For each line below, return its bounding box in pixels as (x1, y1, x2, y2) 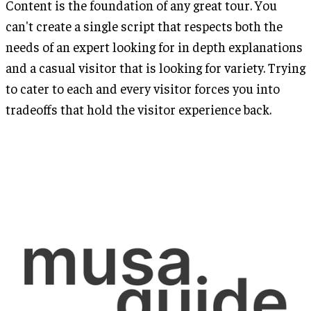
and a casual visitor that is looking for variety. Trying (6, 58, 305, 76)
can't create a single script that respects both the (6, 17, 283, 34)
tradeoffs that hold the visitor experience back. (6, 100, 271, 117)
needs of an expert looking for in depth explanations (6, 37, 303, 55)
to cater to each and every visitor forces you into (6, 79, 280, 96)
